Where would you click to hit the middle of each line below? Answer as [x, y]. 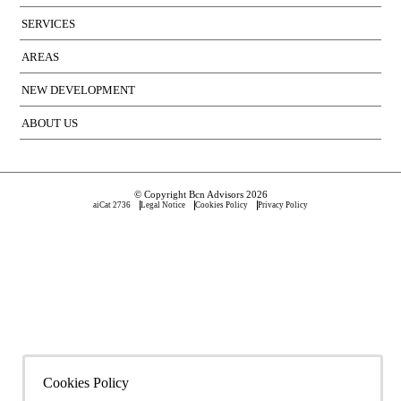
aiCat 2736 [112, 205]
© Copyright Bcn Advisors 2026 [200, 194]
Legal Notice [163, 205]
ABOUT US [50, 123]
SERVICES [49, 23]
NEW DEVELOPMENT [79, 90]
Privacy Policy [283, 205]
